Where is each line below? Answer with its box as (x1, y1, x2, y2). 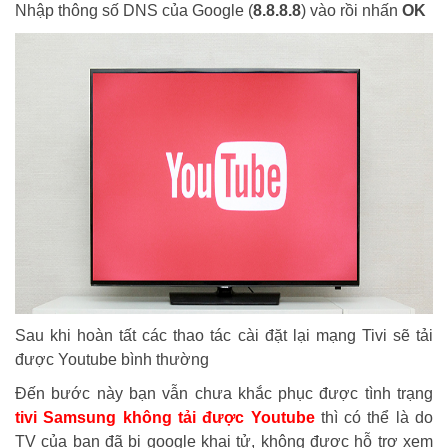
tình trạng (358, 384, 434, 402)
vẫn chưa (162, 384, 238, 402)
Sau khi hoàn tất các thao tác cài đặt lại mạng (15, 326, 362, 344)
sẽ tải (392, 326, 434, 344)
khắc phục (237, 384, 314, 402)
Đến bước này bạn (15, 384, 163, 402)
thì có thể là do (320, 408, 434, 426)
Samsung (43, 408, 123, 426)
